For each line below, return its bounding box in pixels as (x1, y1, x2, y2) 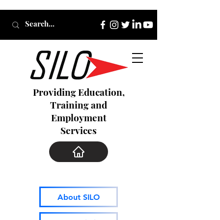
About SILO (57, 192, 100, 202)
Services (60, 124, 97, 137)
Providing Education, (32, 85, 125, 98)
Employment (51, 111, 107, 124)
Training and (50, 98, 107, 111)
